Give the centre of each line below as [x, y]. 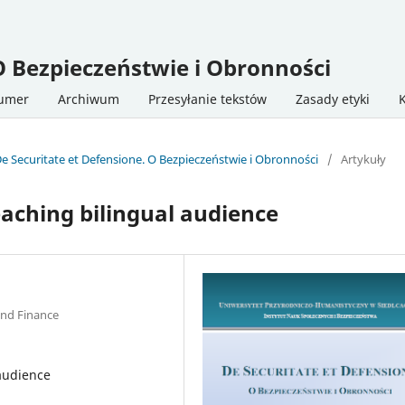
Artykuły [363, 159]
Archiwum [89, 99]
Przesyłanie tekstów [207, 99]
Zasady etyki [333, 99]
